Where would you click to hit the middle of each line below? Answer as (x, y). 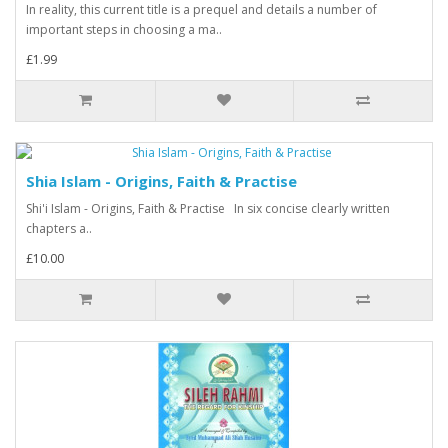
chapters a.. (59, 228)
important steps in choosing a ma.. (124, 29)
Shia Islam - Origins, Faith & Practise (161, 181)
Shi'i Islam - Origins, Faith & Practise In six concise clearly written (208, 208)
